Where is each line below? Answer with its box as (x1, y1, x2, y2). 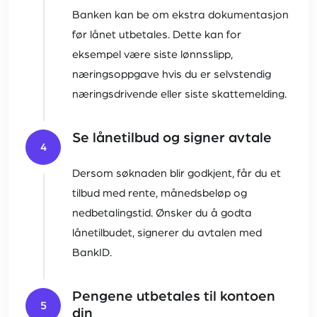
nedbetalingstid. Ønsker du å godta (72, 207, 252, 219)
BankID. (72, 247, 112, 259)
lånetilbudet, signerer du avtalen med (72, 227, 262, 239)
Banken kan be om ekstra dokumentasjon (72, 9, 289, 21)
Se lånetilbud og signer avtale (72, 131, 272, 146)
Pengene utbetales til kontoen (72, 289, 275, 304)
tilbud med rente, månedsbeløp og (72, 188, 247, 200)
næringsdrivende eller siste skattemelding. (72, 88, 287, 100)
